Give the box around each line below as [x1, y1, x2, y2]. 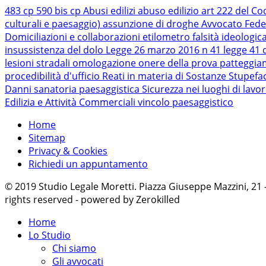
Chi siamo [52, 242, 96, 255]
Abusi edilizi [83, 4, 138, 18]
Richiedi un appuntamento [28, 157, 148, 171]
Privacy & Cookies [28, 144, 107, 158]
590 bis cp [36, 4, 83, 18]
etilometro [142, 30, 192, 44]
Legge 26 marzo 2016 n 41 [106, 43, 223, 57]
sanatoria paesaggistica [34, 83, 142, 96]
